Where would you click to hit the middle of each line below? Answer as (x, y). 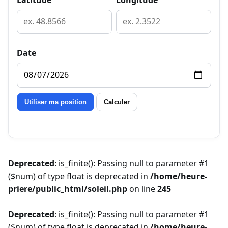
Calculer (117, 102)
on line (142, 189)
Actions (32, 98)
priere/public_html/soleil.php (68, 189)
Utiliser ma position (55, 102)
